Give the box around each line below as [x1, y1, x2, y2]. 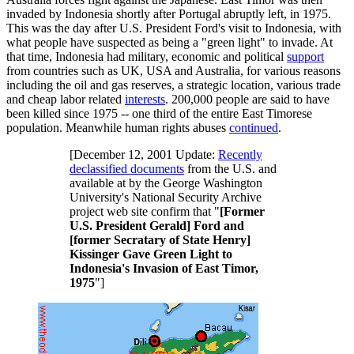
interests [125, 92, 165, 106]
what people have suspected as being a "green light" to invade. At [6, 35, 333, 49]
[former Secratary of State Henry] [70, 232, 250, 247]
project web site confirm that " [70, 204, 220, 218]
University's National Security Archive [70, 190, 262, 204]
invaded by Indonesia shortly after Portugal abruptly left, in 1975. [6, 6, 331, 21]
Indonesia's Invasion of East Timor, [70, 261, 258, 275]
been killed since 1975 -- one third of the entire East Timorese [6, 106, 312, 120]
